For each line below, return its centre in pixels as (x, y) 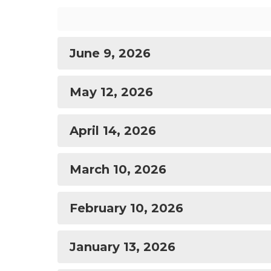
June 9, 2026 (110, 53)
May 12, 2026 (111, 92)
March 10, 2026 (118, 169)
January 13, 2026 (122, 247)
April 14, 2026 (113, 131)
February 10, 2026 (126, 208)
